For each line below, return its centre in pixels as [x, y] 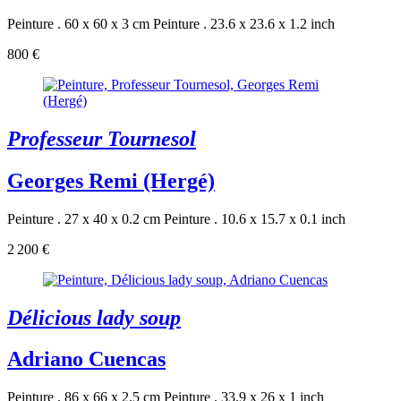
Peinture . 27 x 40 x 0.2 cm [84, 218]
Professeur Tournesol [102, 138]
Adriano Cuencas [86, 359]
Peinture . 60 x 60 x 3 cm [78, 23]
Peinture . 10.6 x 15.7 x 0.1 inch [255, 218]
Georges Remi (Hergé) [111, 180]
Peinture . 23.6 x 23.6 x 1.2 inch [244, 23]
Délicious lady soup [94, 317]
